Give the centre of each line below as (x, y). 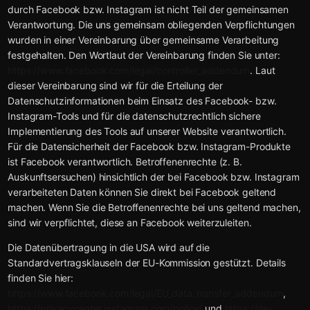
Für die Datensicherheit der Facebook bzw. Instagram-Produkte (149, 147)
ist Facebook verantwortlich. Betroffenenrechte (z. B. (125, 162)
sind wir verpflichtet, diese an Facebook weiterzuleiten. (130, 223)
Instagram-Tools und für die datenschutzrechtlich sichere (134, 116)
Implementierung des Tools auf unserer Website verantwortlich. (147, 131)
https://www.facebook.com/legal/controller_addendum (129, 71)
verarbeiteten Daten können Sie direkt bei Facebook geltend (142, 192)
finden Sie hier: (40, 278)
